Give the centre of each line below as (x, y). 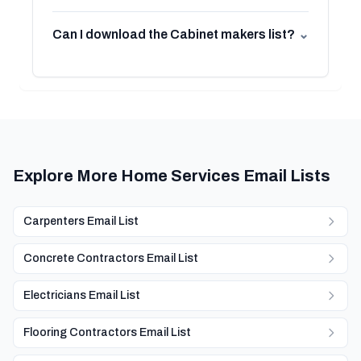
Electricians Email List (82, 295)
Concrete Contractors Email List (111, 258)
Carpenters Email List (81, 221)
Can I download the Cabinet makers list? (174, 34)
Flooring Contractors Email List (107, 332)
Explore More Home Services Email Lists (172, 176)
